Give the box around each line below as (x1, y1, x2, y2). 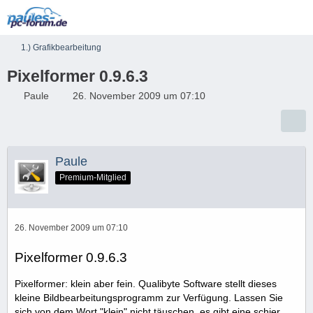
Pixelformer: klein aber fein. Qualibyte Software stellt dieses (15, 277, 277, 289)
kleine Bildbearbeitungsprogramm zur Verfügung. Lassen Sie (15, 291, 283, 303)
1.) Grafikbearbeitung (21, 43, 101, 52)
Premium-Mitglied (59, 172, 126, 182)
